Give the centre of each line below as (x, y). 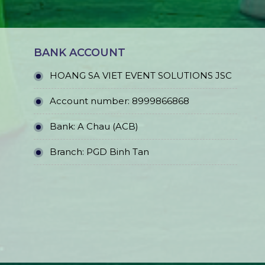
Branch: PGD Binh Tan (100, 152)
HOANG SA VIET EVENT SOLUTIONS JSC (141, 76)
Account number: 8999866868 (120, 101)
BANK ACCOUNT (80, 53)
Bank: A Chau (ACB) (94, 127)
